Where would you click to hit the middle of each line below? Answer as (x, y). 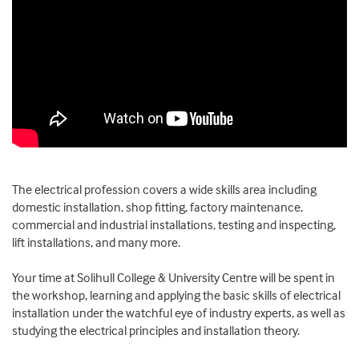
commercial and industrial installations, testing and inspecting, (174, 224)
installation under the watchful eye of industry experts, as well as (179, 312)
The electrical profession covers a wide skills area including (164, 189)
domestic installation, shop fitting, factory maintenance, (157, 206)
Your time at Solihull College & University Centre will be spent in (173, 277)
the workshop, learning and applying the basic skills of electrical (176, 294)
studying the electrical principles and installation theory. (156, 330)
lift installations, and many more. (96, 242)
